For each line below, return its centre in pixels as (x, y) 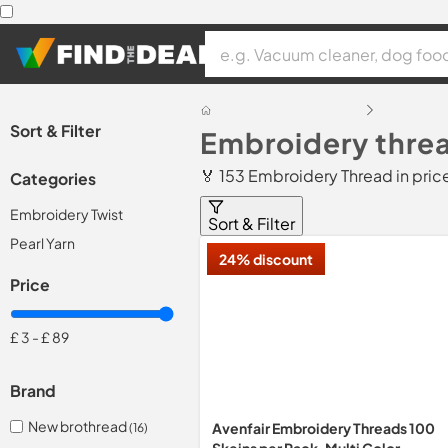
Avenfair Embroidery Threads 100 (323, 428)
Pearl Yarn (42, 243)
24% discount (266, 259)
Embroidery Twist (66, 214)
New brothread (78, 426)
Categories (53, 178)
